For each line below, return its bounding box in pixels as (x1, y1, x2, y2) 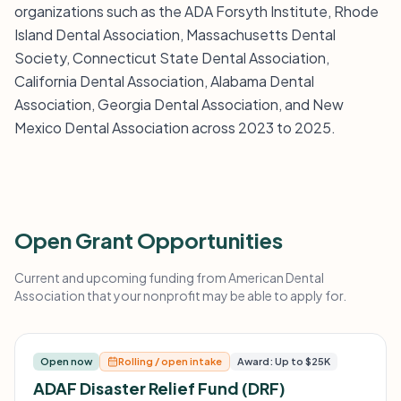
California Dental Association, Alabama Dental (14, 72, 314, 90)
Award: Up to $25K (237, 355, 330, 367)
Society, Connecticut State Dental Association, (14, 48, 329, 67)
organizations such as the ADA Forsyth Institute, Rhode (14, 2, 379, 21)
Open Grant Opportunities (14, 226, 283, 253)
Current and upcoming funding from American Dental (14, 269, 324, 286)
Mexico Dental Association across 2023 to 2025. (14, 118, 336, 137)
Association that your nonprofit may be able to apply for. (14, 287, 346, 303)
